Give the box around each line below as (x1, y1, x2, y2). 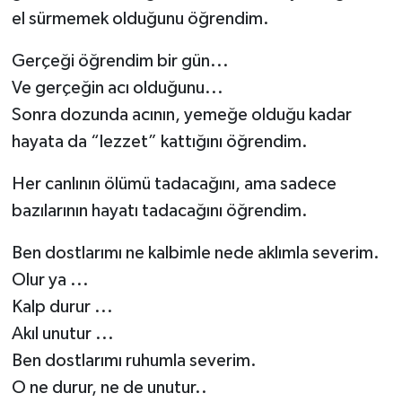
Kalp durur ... (11, 297, 113, 316)
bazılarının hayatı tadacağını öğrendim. (11, 201, 308, 220)
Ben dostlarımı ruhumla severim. (11, 351, 257, 370)
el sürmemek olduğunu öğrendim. (11, 9, 269, 28)
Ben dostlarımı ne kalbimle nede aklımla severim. (11, 243, 380, 262)
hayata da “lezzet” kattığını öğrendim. (11, 132, 308, 151)
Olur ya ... (11, 270, 89, 289)
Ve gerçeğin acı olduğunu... (11, 78, 223, 97)
